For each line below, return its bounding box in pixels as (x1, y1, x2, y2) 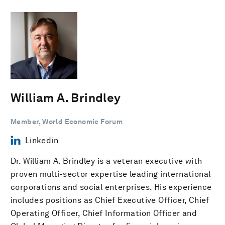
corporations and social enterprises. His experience (11, 182, 212, 192)
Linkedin (25, 135, 58, 145)
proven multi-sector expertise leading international (11, 169, 211, 179)
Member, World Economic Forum (11, 117, 123, 126)
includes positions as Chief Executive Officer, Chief (11, 195, 209, 205)
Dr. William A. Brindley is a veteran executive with (11, 156, 202, 166)
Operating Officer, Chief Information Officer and (11, 208, 197, 218)
